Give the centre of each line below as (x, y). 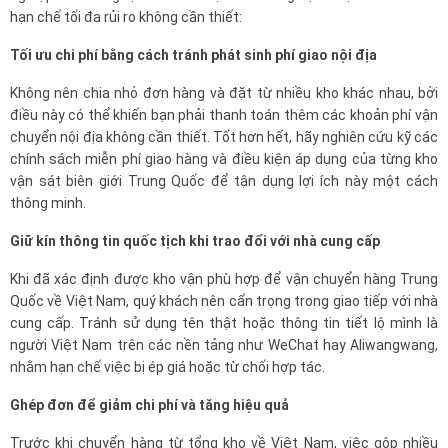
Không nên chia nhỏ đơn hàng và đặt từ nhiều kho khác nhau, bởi (224, 92)
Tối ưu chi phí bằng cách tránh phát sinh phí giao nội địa (193, 54)
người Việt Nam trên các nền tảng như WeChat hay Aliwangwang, (224, 344)
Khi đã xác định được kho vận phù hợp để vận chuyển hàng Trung (224, 278)
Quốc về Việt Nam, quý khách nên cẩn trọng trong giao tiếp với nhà (224, 300)
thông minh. (48, 202)
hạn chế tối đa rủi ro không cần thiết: (126, 16)
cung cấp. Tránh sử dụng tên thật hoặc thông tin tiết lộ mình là (224, 322)
